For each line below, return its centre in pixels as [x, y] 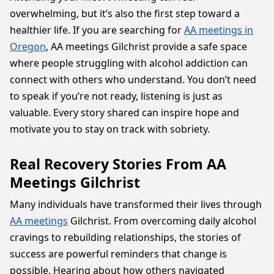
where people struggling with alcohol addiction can [129, 63]
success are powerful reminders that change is [118, 254]
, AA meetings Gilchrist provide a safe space [146, 46]
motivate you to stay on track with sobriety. [110, 129]
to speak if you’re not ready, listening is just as [116, 96]
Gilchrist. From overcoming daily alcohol [162, 221]
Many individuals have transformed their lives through [136, 204]
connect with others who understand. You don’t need [133, 80]
